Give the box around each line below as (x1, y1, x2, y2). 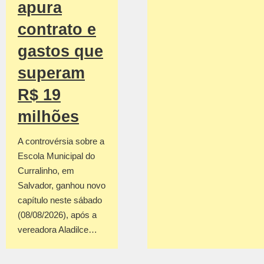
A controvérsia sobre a (18, 136, 104, 147)
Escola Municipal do (18, 151, 95, 161)
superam (18, 64, 85, 82)
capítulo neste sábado (18, 195, 102, 206)
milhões (18, 108, 79, 126)
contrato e (18, 21, 96, 39)
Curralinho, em (18, 166, 74, 176)
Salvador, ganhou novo (18, 180, 105, 191)
